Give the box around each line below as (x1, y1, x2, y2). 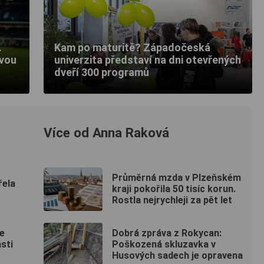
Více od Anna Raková (44, 124, 169, 140)
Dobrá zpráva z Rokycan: (112, 227, 222, 239)
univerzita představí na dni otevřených (54, 54, 241, 67)
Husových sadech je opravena (112, 250, 243, 262)
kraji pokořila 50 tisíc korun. (112, 183, 236, 195)
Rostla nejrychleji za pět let (112, 194, 232, 206)
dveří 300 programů (54, 66, 149, 79)
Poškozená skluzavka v (112, 239, 216, 250)
